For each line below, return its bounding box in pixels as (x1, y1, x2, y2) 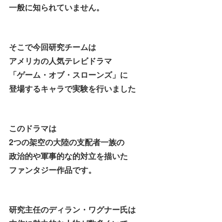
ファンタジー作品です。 (9, 164, 96, 176)
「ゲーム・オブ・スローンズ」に (9, 69, 128, 81)
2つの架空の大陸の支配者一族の (9, 136, 124, 148)
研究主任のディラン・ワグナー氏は (9, 204, 136, 216)
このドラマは (9, 122, 56, 134)
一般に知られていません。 (9, 1, 104, 13)
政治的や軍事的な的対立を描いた (9, 150, 128, 162)
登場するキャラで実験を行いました (9, 83, 136, 95)
